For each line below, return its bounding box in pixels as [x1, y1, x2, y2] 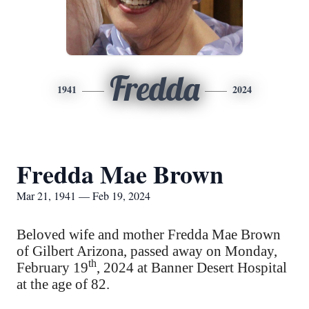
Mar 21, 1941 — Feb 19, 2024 [17, 188, 150, 203]
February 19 [17, 259, 88, 276]
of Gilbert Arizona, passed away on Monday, [17, 243, 277, 259]
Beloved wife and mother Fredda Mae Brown [17, 226, 281, 243]
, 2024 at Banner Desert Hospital [97, 259, 287, 276]
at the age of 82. [17, 276, 110, 292]
